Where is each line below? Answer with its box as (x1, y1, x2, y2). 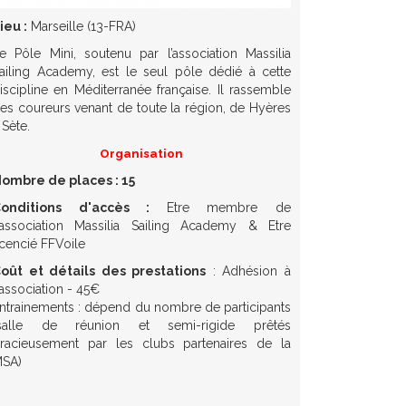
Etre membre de (166, 200, 292, 216)
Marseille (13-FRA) (27, 19, 136, 34)
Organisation (100, 146, 183, 161)
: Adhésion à (206, 264, 292, 279)
